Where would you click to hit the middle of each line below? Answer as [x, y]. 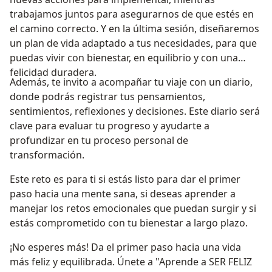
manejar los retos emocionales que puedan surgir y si [133, 209]
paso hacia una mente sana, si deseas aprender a [123, 194]
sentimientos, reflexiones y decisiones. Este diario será [135, 111]
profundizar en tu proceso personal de [99, 141]
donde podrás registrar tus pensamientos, [107, 97]
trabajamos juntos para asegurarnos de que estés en [132, 14]
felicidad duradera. [53, 73]
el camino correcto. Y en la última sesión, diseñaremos [134, 29]
